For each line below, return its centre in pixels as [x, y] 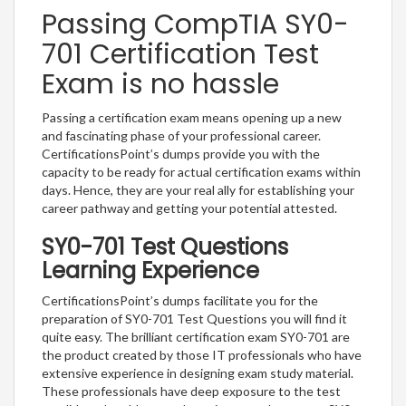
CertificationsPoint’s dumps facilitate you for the [180, 301]
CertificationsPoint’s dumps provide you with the [181, 154]
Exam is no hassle [160, 85]
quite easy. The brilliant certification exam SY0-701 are [196, 337]
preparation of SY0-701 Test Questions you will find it [194, 319]
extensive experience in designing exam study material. [198, 373]
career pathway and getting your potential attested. [189, 208]
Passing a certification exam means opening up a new [192, 118]
